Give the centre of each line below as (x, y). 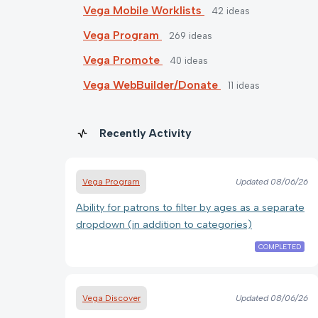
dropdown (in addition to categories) (164, 224)
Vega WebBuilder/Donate (152, 84)
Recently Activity (146, 133)
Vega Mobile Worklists (144, 10)
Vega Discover (111, 298)
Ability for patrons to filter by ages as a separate (190, 207)
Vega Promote (123, 60)
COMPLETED (279, 246)
